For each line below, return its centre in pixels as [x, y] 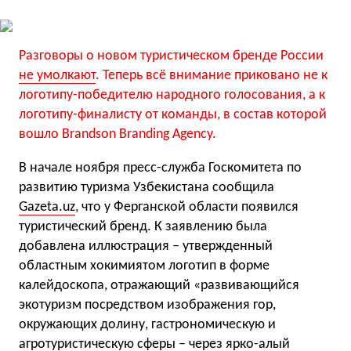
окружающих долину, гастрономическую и [147, 325]
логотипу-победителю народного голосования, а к [172, 95]
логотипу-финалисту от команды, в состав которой [173, 115]
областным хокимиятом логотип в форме [144, 266]
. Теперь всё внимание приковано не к [212, 76]
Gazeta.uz [47, 207]
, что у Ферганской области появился [187, 207]
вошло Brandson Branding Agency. [118, 134]
